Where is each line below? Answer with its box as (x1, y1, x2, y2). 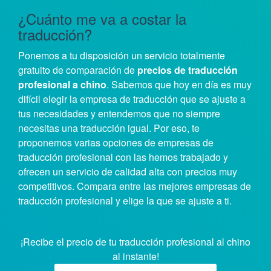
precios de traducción (137, 63, 238, 77)
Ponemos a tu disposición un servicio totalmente (18, 48, 225, 63)
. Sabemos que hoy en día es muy (106, 77, 252, 92)
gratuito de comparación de (18, 63, 137, 77)
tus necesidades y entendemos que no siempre (18, 106, 220, 121)
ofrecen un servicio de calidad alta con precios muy (18, 165, 237, 179)
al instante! (112, 249, 159, 264)
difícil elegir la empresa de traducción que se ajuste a (18, 92, 246, 106)
